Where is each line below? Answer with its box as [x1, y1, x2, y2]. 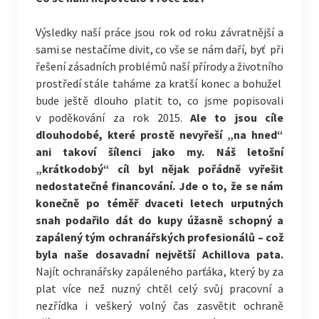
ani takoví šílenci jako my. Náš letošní [35, 145, 284, 159]
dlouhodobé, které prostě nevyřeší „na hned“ [35, 127, 284, 142]
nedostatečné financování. [35, 179, 176, 193]
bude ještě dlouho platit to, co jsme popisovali [35, 93, 284, 108]
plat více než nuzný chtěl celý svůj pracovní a [35, 281, 284, 296]
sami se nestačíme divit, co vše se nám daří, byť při [35, 42, 284, 56]
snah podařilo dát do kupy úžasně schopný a [35, 213, 284, 227]
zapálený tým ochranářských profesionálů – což [35, 230, 284, 244]
